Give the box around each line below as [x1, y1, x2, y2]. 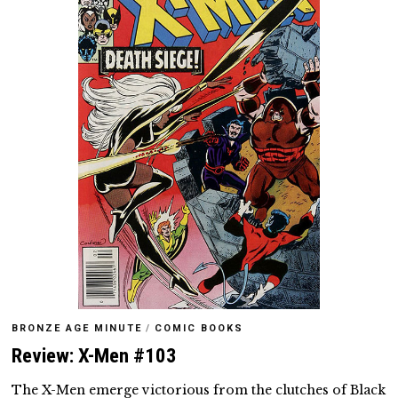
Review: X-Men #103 [12, 344, 178, 369]
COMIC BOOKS [155, 322, 244, 335]
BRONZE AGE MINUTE [12, 322, 143, 335]
